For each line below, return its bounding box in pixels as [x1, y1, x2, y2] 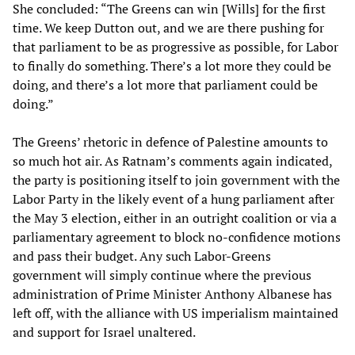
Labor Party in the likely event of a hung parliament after [13, 189, 334, 208]
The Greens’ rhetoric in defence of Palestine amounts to [13, 132, 328, 151]
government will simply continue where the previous [13, 265, 311, 284]
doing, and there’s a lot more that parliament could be [13, 75, 318, 94]
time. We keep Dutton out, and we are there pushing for [13, 18, 324, 36]
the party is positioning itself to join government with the [13, 170, 340, 189]
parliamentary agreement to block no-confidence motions [13, 227, 341, 246]
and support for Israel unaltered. [13, 323, 196, 341]
